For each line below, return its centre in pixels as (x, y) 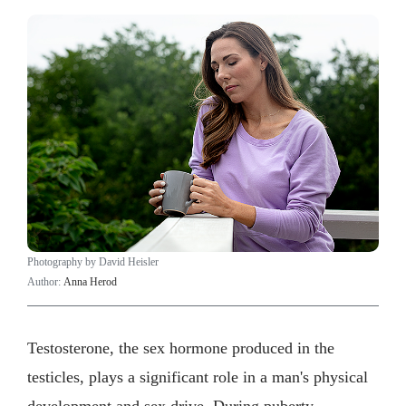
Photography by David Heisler (93, 262)
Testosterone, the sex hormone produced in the (181, 348)
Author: (45, 282)
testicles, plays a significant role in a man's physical (198, 377)
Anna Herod (90, 282)
